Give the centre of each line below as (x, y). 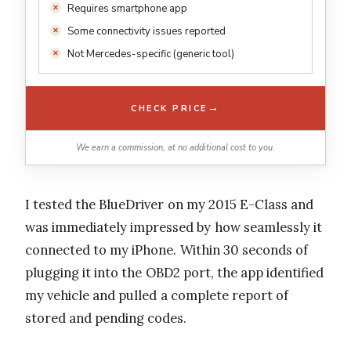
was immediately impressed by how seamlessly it (174, 228)
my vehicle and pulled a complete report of (157, 296)
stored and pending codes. (106, 318)
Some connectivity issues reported (147, 32)
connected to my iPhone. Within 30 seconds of (167, 250)
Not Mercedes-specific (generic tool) (151, 54)
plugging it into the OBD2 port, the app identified (175, 273)
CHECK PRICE (169, 108)
